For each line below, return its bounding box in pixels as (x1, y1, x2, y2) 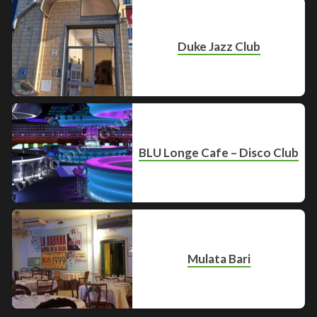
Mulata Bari (187, 251, 250, 267)
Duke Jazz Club (177, 39, 260, 54)
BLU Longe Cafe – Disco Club (139, 145, 299, 161)
